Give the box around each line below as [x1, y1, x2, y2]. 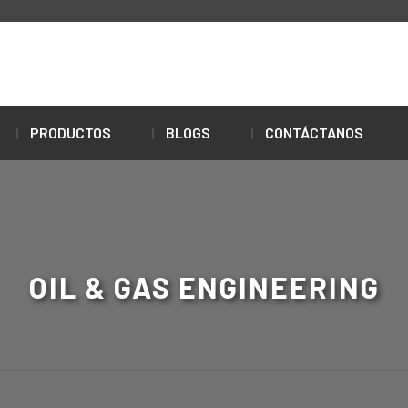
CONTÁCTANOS [265, 124, 363, 141]
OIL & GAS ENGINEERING [28, 270, 380, 304]
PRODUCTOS [30, 124, 111, 141]
